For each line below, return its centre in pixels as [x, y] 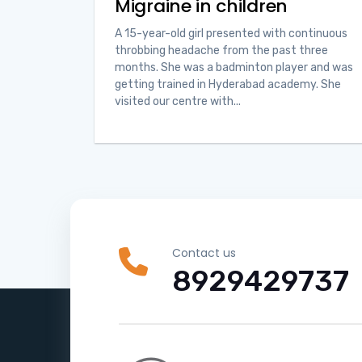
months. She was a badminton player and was [234, 68]
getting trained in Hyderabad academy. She [228, 85]
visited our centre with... [178, 102]
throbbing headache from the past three [221, 51]
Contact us [204, 253]
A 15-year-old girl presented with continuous [231, 34]
